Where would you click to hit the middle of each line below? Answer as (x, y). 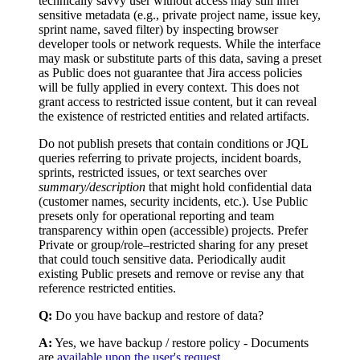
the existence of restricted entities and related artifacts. (174, 116)
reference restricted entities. (107, 288)
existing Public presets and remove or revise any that (171, 273)
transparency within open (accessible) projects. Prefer (173, 230)
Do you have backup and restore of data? (158, 315)
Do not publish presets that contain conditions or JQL (173, 143)
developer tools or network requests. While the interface (180, 43)
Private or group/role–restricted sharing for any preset (173, 244)
